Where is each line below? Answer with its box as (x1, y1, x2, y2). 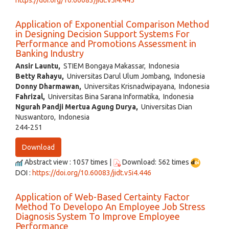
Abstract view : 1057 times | (23, 158, 113, 167)
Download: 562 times (121, 158, 191, 167)
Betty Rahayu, (15, 72, 64, 81)
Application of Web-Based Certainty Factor (15, 191, 190, 202)
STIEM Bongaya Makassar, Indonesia (60, 62, 179, 71)
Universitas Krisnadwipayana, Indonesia (81, 82, 210, 91)
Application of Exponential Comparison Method (15, 19, 209, 30)
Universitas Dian (138, 103, 192, 111)
